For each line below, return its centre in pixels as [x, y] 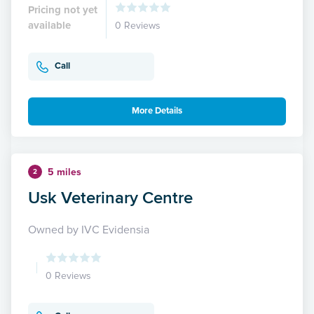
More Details [157, 111]
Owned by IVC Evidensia [89, 230]
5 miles [64, 172]
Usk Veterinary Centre [110, 197]
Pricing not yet [63, 9]
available [49, 25]
